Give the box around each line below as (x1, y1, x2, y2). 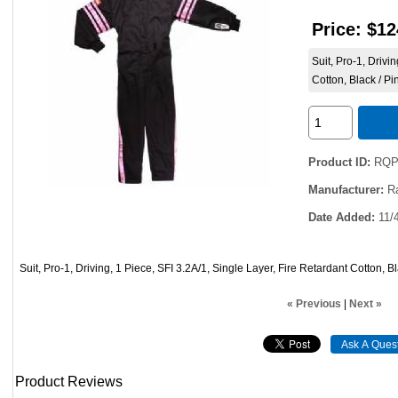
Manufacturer (308, 182, 381, 196)
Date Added (308, 210, 372, 224)
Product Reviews (15, 374, 123, 389)
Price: (312, 19, 362, 39)
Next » (348, 298, 382, 309)
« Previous (286, 298, 341, 309)
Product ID (308, 155, 368, 169)
